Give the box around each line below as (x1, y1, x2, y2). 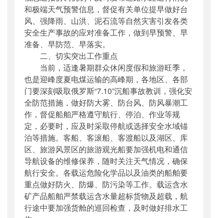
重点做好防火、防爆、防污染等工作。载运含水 (24, 179, 188, 190)
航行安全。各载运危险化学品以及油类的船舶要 (24, 167, 188, 179)
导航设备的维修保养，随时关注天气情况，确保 (24, 155, 188, 167)
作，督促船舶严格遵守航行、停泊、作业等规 (24, 109, 180, 120)
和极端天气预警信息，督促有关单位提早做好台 (24, 3, 188, 15)
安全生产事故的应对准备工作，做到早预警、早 (24, 27, 188, 38)
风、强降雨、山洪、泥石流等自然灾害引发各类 (24, 15, 188, 27)
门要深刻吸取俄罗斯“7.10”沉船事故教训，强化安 (24, 85, 192, 97)
